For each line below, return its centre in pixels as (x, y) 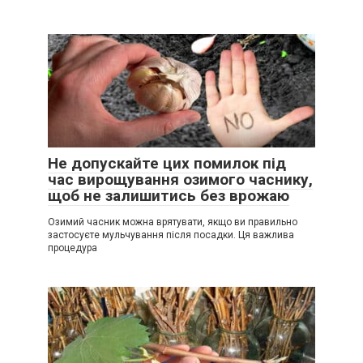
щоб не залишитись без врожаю (169, 195)
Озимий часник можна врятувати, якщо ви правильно (173, 222)
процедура (73, 248)
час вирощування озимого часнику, (180, 179)
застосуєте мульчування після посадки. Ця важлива (171, 235)
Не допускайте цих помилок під (167, 163)
